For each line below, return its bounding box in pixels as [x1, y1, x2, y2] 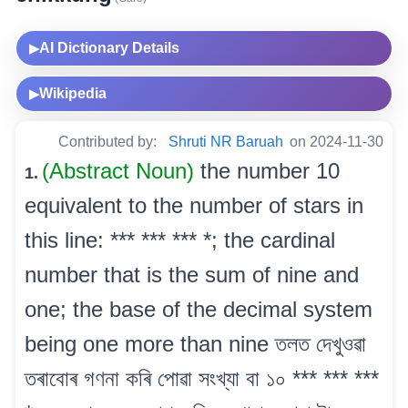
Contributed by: [58, 133, 160, 149]
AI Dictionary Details [39, 39, 179, 56]
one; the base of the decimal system [25, 296, 372, 321]
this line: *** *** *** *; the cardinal [25, 227, 335, 252]
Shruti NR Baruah [168, 133, 283, 149]
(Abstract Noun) [42, 158, 200, 183]
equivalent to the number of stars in [25, 192, 363, 218]
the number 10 [200, 158, 340, 183]
